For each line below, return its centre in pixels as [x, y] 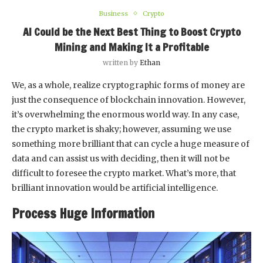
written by [121, 62]
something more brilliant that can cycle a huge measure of [131, 144]
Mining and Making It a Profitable [131, 47]
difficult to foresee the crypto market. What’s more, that [124, 173]
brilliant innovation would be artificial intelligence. [115, 188]
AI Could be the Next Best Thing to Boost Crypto [131, 31]
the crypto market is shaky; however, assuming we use [122, 129]
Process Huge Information [83, 213]
